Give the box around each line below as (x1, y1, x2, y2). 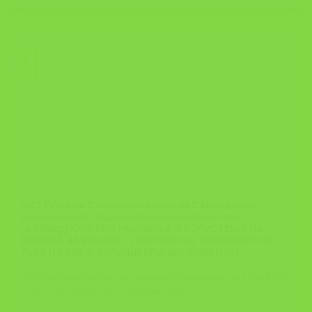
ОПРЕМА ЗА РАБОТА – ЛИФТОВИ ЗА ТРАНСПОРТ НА (22, 235, 274, 247)
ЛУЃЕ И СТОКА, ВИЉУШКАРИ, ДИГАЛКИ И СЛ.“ (22, 247, 244, 258)
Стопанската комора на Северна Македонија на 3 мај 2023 (22, 270, 288, 282)
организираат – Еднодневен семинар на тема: (22, 211, 244, 223)
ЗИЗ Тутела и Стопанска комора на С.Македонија (22, 199, 258, 211)
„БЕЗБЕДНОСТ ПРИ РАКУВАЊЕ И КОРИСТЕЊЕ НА (22, 223, 264, 235)
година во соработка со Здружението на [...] (22, 285, 217, 297)
